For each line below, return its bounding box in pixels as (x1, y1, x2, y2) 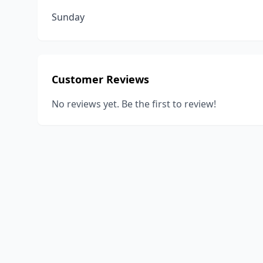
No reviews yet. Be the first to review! (52, 97, 216, 110)
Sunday (52, 11, 85, 23)
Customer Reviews (52, 72, 149, 86)
